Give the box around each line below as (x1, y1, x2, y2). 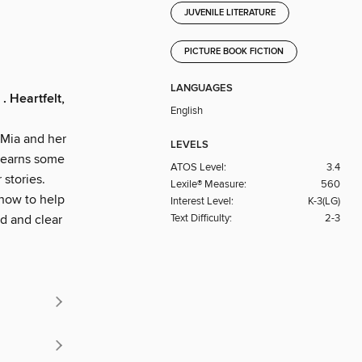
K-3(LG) (308, 194, 340, 208)
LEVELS (170, 137, 208, 152)
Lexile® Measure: (170, 177, 246, 191)
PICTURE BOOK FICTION (184, 45, 284, 57)
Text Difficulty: (170, 211, 232, 225)
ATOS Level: (170, 160, 226, 174)
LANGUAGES (170, 81, 233, 95)
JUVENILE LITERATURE (184, 6, 276, 19)
